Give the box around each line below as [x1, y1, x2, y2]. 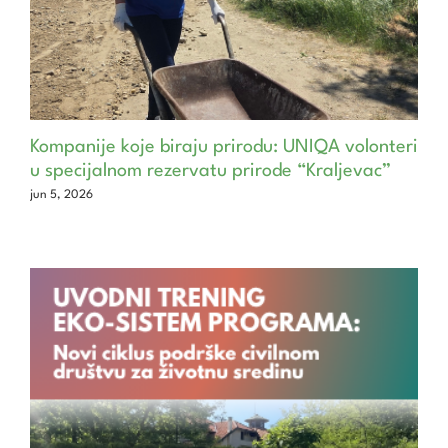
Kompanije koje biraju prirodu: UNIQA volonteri [29, 137, 418, 156]
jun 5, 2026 [29, 188, 93, 201]
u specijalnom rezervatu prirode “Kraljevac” [29, 161, 391, 180]
